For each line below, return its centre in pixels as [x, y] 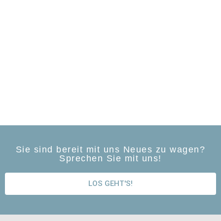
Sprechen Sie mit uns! [110, 158]
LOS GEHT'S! [110, 183]
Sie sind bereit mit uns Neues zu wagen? [110, 149]
